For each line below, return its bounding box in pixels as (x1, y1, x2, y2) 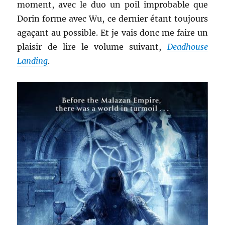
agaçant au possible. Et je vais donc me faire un (17, 27, 208, 38)
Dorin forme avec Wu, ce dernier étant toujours (17, 13, 208, 24)
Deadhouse (167, 41, 208, 52)
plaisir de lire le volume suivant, (17, 41, 167, 52)
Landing (17, 55, 48, 66)
